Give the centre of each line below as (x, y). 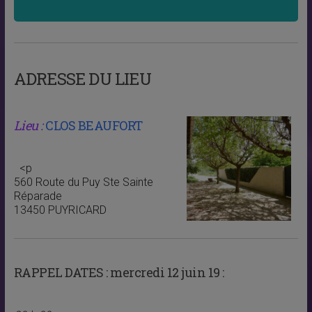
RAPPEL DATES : (61, 273)
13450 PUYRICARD (60, 210)
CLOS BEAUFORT (94, 126)
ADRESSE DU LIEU (82, 79)
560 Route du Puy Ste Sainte (83, 182)
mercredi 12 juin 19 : (166, 273)
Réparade (38, 196)
